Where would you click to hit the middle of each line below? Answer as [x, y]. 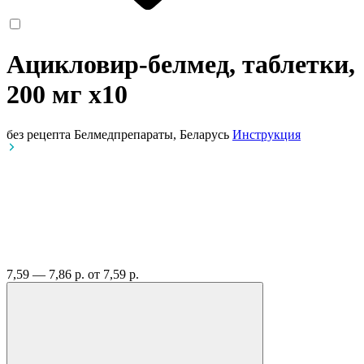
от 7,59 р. [113, 274]
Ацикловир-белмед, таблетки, [181, 65]
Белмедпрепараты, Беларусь [153, 134]
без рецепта [39, 134]
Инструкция [266, 134]
